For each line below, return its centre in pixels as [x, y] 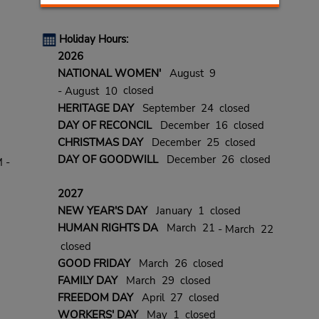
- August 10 [87, 91]
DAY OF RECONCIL [104, 126]
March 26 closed [177, 263]
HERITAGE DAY [95, 109]
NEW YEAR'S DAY [102, 211]
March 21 [188, 228]
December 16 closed [208, 126]
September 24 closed [192, 109]
